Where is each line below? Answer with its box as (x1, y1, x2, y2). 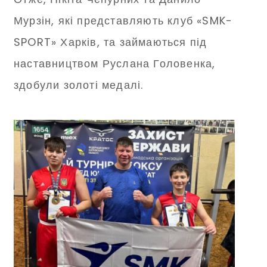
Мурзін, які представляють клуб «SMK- (14, 13, 233, 29)
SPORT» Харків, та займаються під (14, 35, 207, 50)
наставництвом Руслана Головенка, (14, 56, 216, 72)
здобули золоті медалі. (14, 77, 144, 93)
